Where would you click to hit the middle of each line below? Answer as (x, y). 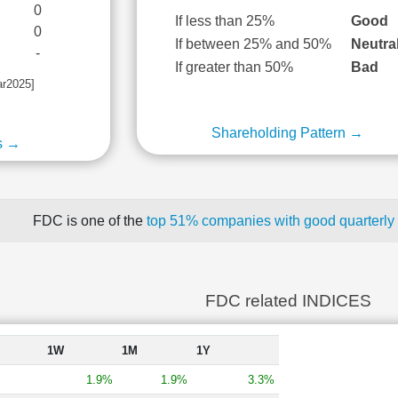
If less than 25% (225, 21)
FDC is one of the (89, 221)
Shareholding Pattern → (288, 133)
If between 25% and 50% (254, 44)
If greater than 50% (235, 67)
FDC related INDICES (288, 301)
